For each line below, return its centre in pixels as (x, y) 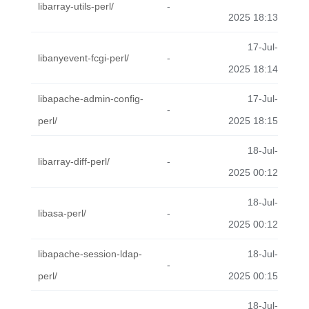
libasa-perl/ (62, 213)
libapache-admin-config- (91, 99)
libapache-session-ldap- (90, 254)
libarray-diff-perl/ (74, 161)
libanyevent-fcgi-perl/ (83, 58)
